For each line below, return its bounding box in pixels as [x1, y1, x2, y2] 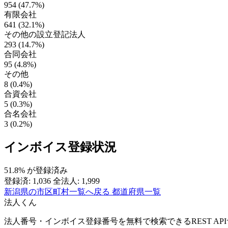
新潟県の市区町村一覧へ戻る [4, 187, 112, 196]
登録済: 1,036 [4, 177, 51, 186]
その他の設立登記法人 [4, 30, 85, 39]
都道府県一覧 [112, 187, 161, 196]
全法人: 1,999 [53, 177, 100, 186]
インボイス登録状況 [4, 140, 117, 154]
